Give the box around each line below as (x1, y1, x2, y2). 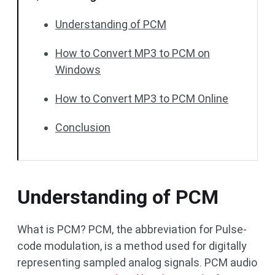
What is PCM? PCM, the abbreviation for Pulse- (17, 223, 247, 236)
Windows (55, 63, 101, 76)
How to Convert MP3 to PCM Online (55, 92, 228, 105)
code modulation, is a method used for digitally (17, 239, 247, 252)
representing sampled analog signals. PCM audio (17, 256, 257, 269)
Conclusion (55, 121, 110, 134)
